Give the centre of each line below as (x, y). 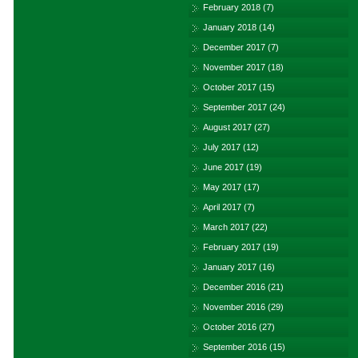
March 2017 (226, 227)
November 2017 (234, 67)
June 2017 (223, 167)
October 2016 (230, 327)
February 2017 (232, 247)
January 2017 (230, 267)
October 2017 (230, 87)
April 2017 (222, 207)
